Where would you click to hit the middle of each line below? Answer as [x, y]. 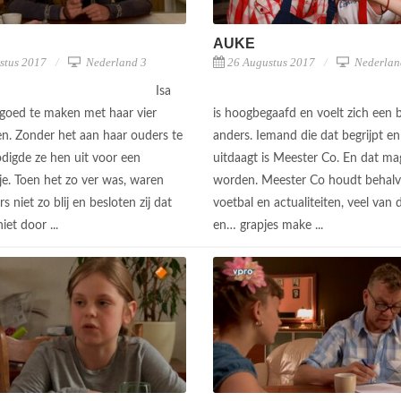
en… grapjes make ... [270, 225]
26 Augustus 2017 [271, 62]
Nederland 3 [115, 62]
